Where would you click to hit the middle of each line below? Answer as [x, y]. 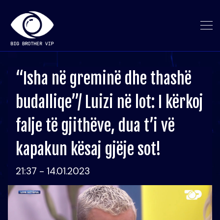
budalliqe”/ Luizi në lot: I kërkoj [110, 102]
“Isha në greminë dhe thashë [104, 79]
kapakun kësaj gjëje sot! [88, 149]
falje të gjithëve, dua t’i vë [95, 126]
